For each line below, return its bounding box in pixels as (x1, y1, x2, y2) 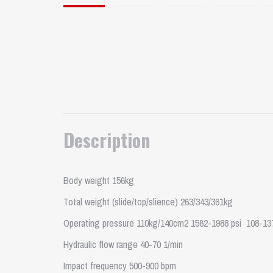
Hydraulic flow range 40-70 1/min (63, 238, 183, 251)
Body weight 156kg (63, 174, 134, 187)
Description (63, 126, 150, 154)
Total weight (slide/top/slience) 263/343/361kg (63, 195, 233, 208)
